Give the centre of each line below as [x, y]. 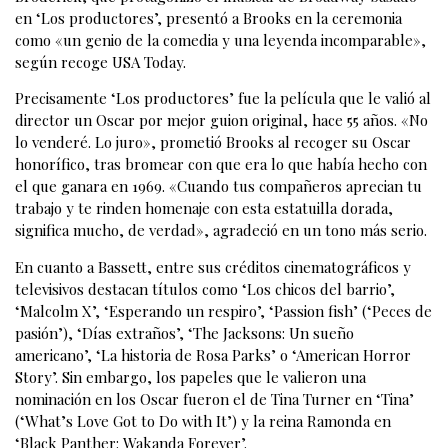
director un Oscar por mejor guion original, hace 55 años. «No [221, 120]
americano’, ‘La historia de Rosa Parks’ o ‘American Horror [213, 354]
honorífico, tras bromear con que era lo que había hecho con [221, 164]
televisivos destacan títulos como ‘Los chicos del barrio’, [205, 288]
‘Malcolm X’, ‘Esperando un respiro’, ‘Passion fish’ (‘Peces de [223, 310]
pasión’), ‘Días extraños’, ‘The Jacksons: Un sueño [184, 332]
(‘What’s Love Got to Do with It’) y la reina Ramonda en [203, 420]
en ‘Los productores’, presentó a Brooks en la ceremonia [208, 17]
